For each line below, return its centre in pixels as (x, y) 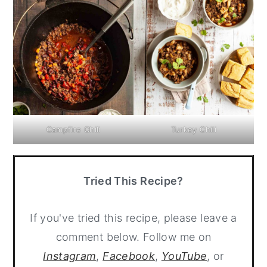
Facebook (129, 256)
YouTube (184, 256)
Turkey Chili (193, 129)
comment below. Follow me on (133, 237)
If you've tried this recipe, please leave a (133, 218)
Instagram (70, 256)
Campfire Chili (73, 129)
